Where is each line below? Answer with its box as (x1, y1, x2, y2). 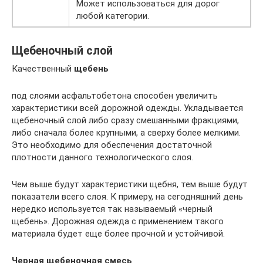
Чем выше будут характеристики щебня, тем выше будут (12, 178, 248, 190)
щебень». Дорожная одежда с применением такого (12, 215, 224, 227)
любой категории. (76, 10, 149, 21)
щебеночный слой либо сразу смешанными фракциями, (12, 114, 239, 126)
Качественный (12, 63, 74, 74)
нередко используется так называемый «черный (12, 203, 213, 214)
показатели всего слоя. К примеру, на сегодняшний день (12, 191, 243, 202)
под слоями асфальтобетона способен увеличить (12, 90, 218, 101)
